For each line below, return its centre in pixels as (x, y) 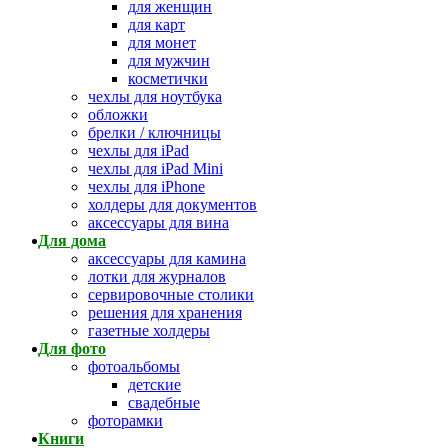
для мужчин (169, 60)
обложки (118, 114)
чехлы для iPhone (146, 186)
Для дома (72, 240)
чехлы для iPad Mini (155, 168)
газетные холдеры (149, 330)
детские (154, 384)
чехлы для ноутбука (155, 96)
